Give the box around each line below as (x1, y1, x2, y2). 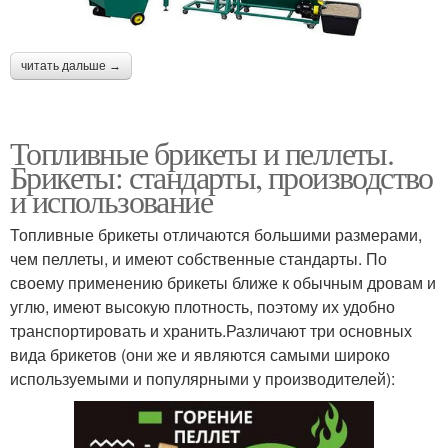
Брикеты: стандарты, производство (10, 155, 433, 199)
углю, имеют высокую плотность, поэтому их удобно (10, 295, 395, 319)
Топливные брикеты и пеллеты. (10, 131, 394, 175)
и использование (10, 179, 212, 223)
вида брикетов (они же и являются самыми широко (10, 343, 390, 367)
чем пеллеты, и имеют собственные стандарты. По (10, 247, 387, 271)
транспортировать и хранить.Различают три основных (10, 319, 412, 343)
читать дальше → (21, 59, 121, 74)
